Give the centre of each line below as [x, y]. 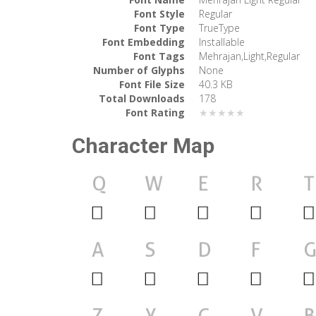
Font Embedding [144, 42]
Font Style [159, 13]
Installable [222, 42]
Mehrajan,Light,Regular [249, 56]
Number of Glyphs [139, 70]
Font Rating [155, 112]
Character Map [143, 145]
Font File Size [152, 84]
